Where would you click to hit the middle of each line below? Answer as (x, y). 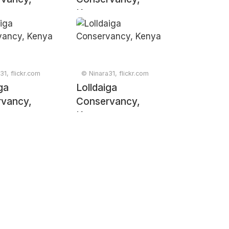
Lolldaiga (97, 88)
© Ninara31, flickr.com (115, 73)
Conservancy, (108, 101)
